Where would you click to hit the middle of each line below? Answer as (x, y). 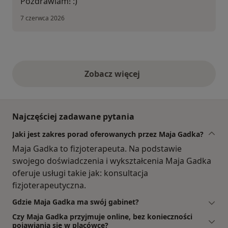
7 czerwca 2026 (42, 18)
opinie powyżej (144, 79)
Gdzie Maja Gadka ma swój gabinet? (76, 202)
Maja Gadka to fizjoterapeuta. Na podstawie (97, 149)
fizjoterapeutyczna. (49, 186)
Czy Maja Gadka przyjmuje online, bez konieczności (102, 217)
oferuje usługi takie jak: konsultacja (80, 173)
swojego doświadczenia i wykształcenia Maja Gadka (112, 161)
